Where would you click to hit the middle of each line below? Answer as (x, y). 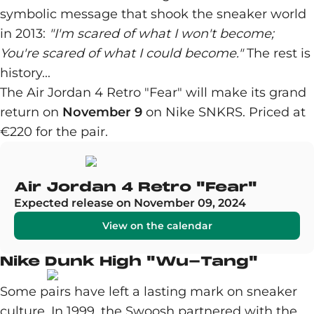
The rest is (277, 53)
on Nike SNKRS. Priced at (224, 112)
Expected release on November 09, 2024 (130, 203)
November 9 (102, 112)
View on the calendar (157, 226)
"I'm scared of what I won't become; (162, 34)
